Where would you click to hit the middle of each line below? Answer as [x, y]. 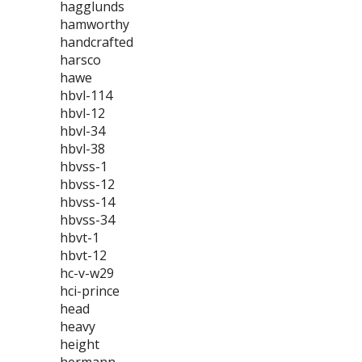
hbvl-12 [82, 113]
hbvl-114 [86, 95]
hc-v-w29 [87, 273]
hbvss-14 [87, 202]
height [80, 344]
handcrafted [97, 42]
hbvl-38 [82, 149]
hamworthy [95, 24]
